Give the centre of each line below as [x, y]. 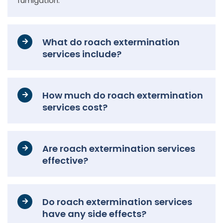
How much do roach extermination [123, 95]
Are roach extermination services [119, 148]
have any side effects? [94, 214]
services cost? [75, 107]
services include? [82, 54]
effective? [65, 160]
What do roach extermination [111, 42]
